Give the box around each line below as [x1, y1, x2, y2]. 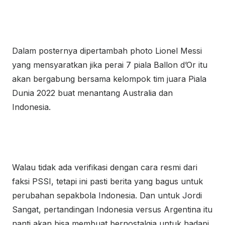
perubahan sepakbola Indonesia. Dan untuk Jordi [12, 190, 202, 200]
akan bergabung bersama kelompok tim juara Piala [12, 74, 206, 84]
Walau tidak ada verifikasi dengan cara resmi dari [12, 162, 197, 172]
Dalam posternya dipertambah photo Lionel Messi [12, 46, 202, 56]
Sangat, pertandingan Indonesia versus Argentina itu [12, 204, 212, 214]
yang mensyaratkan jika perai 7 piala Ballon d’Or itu [12, 60, 207, 70]
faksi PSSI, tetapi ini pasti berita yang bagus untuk [12, 176, 203, 186]
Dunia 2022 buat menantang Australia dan [12, 88, 173, 98]
